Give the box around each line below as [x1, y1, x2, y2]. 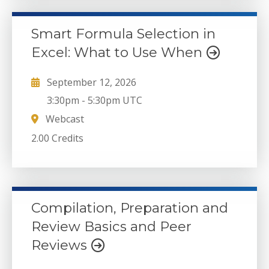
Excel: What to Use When [31, 43, 206, 61]
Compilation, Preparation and [31, 199, 228, 217]
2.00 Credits [31, 131, 83, 145]
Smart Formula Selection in [31, 25, 216, 42]
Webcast [43, 112, 84, 126]
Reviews [31, 237, 91, 254]
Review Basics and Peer [31, 218, 192, 235]
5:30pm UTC [88, 93, 143, 107]
